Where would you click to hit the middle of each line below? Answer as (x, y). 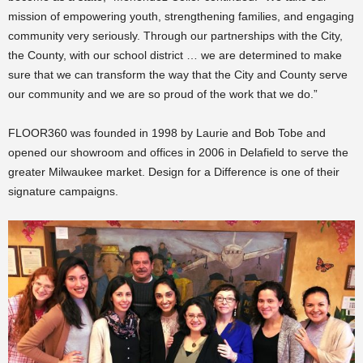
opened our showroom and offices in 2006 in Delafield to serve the (178, 152)
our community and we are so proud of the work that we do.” (163, 94)
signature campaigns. (63, 191)
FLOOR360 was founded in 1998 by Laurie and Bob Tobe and (167, 132)
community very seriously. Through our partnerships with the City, (175, 35)
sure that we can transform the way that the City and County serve (178, 74)
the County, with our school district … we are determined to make (175, 55)
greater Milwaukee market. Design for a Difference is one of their (174, 171)
